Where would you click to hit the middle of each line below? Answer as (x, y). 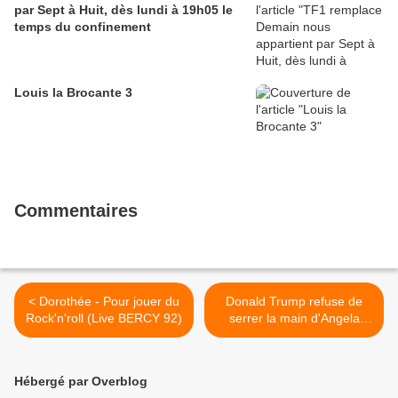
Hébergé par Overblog (81, 382)
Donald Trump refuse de (294, 302)
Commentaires (76, 211)
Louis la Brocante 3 (73, 93)
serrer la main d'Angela (294, 318)
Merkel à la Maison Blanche (294, 335)
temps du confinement (83, 27)
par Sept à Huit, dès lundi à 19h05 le (123, 10)
